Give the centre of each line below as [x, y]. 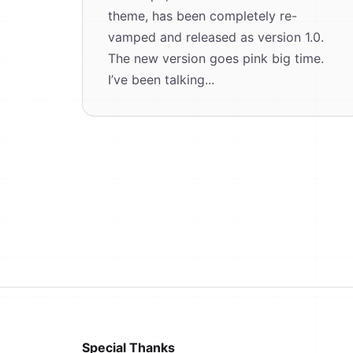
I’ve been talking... [161, 80]
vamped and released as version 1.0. [216, 37]
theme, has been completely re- [203, 16]
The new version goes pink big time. [216, 58]
